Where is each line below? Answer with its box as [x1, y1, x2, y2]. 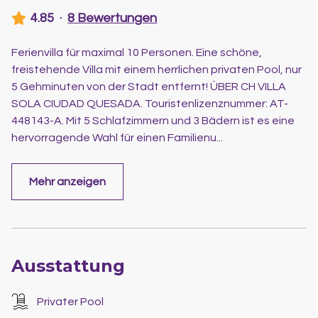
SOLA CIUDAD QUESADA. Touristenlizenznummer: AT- [11, 97, 288, 109]
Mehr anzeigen [29, 175, 106, 187]
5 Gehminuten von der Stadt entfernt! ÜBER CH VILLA [11, 80, 286, 92]
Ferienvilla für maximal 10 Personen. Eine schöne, [11, 46, 262, 58]
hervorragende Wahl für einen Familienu [11, 131, 216, 143]
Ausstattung [11, 255, 125, 276]
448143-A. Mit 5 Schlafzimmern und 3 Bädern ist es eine [11, 114, 295, 126]
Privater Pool [37, 295, 104, 307]
